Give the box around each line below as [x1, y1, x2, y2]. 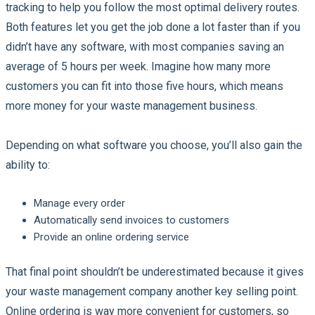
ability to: [6, 157, 53, 172]
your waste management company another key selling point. [6, 284, 298, 298]
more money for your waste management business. [6, 98, 260, 112]
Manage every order [34, 196, 125, 210]
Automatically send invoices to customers [34, 213, 229, 226]
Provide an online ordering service [34, 230, 189, 243]
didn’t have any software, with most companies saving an [6, 39, 284, 53]
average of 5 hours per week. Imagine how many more [6, 59, 271, 73]
